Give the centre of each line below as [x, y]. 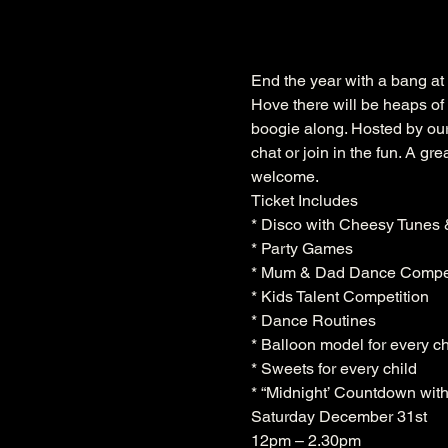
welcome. [284, 177]
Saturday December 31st [340, 417]
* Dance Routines [313, 321]
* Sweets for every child [333, 369]
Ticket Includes [304, 201]
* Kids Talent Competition [339, 297]
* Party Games [301, 249]
